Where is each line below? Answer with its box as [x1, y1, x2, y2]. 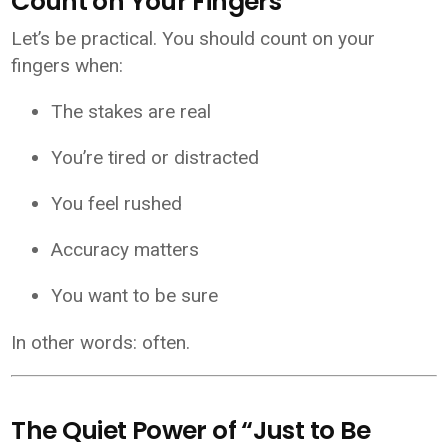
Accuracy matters [51, 238, 200, 262]
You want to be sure [51, 284, 219, 308]
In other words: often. [11, 331, 191, 355]
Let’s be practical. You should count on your [11, 27, 376, 51]
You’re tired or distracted [51, 146, 260, 170]
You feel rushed [51, 192, 183, 216]
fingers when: [11, 54, 124, 78]
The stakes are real [51, 100, 212, 124]
